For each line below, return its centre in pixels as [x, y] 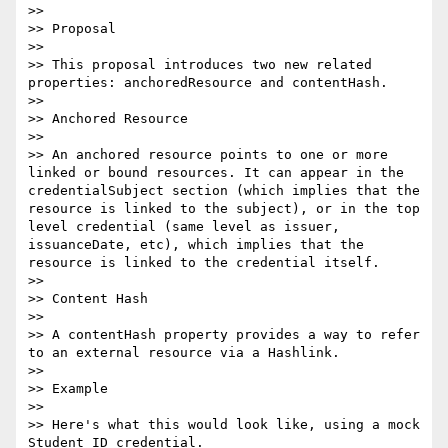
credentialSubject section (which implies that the [224, 191]
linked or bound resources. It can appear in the [216, 173]
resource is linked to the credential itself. [204, 263]
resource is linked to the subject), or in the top [224, 209]
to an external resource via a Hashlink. [184, 353]
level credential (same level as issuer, [184, 227]
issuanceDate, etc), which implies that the [196, 245]
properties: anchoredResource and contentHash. [208, 83]
